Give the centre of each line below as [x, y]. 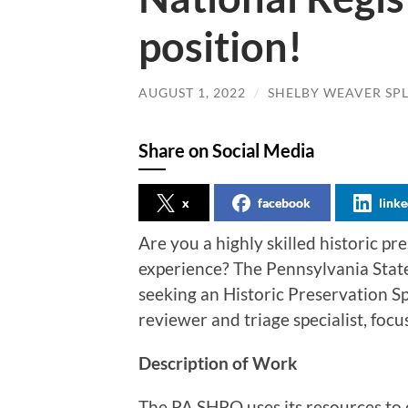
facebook [284, 203]
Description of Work [218, 363]
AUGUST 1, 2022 [192, 92]
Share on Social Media [226, 151]
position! [220, 46]
